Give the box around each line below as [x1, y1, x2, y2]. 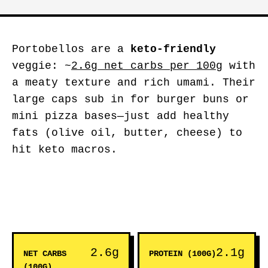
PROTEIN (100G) [149, 249, 216, 258]
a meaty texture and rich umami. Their [12, 77, 255, 89]
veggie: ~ [12, 60, 71, 72]
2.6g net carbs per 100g [71, 60, 223, 72]
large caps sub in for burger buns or [12, 93, 249, 105]
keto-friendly [130, 43, 216, 55]
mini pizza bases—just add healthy [12, 110, 229, 122]
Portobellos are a [12, 43, 130, 55]
